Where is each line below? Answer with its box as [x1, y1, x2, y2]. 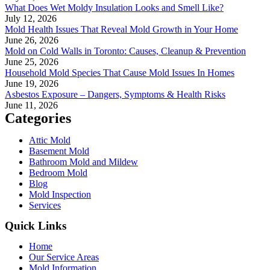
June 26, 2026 [5, 34, 58, 45]
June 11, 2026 [5, 99, 58, 110]
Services [29, 199, 61, 210]
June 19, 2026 [5, 78, 58, 89]
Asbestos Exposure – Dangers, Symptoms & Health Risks [5, 89, 225, 99]
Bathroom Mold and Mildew [29, 156, 138, 167]
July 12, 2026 [5, 13, 57, 24]
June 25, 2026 [5, 56, 58, 67]
